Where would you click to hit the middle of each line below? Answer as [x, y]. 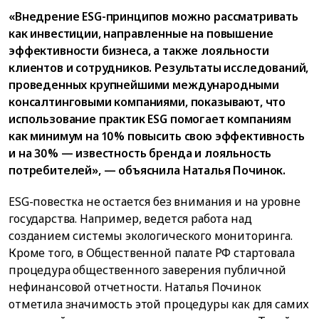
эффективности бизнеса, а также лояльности [139, 51]
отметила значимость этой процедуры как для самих [159, 304]
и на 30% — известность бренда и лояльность [140, 153]
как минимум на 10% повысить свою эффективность [157, 136]
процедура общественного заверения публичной [148, 270]
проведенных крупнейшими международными [144, 85]
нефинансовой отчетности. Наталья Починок [135, 287]
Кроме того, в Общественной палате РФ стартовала [152, 252]
